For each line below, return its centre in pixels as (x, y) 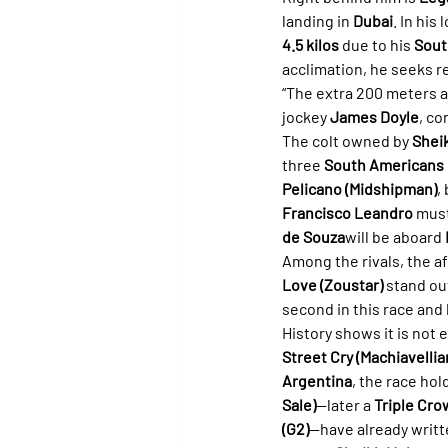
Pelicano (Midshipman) (359, 188)
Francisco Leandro (347, 212)
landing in (317, 20)
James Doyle (374, 116)
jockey (306, 116)
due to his (376, 44)
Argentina (317, 380)
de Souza (313, 236)
